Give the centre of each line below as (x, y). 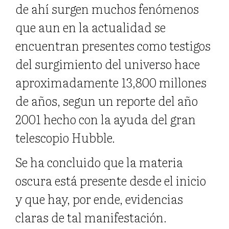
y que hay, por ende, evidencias (99, 198)
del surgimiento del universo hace (108, 63)
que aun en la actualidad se (90, 27)
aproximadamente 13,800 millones (111, 82)
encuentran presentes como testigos (113, 45)
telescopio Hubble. (65, 137)
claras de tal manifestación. (91, 217)
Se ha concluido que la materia (99, 162)
